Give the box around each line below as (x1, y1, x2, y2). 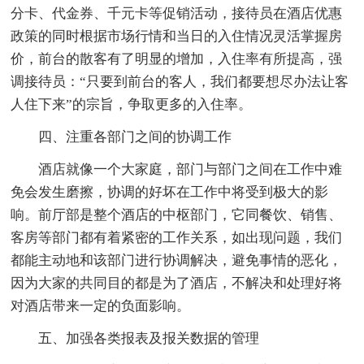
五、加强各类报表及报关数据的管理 (38, 331, 260, 347)
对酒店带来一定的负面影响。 (11, 298, 191, 314)
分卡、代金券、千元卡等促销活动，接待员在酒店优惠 (11, 6, 343, 22)
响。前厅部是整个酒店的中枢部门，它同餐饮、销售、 (11, 207, 343, 223)
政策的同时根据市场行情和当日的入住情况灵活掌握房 (11, 28, 343, 45)
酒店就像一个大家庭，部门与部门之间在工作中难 (38, 162, 343, 178)
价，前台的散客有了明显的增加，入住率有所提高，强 (11, 51, 343, 67)
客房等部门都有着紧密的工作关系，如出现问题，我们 (11, 230, 343, 246)
